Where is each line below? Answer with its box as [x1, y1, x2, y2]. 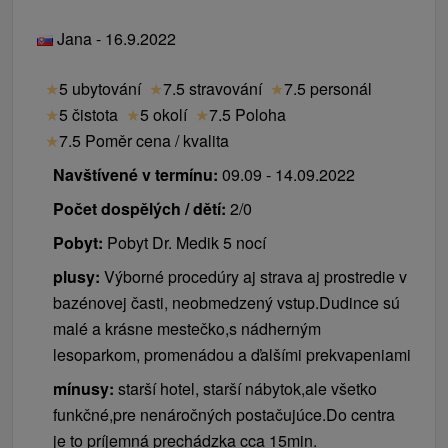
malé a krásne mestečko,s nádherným [53, 317, 321, 340]
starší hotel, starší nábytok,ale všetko [114, 377, 377, 400]
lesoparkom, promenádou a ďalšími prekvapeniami [53, 343, 411, 366]
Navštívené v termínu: [53, 163, 218, 186]
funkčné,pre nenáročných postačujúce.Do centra [53, 403, 395, 426]
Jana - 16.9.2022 [53, 27, 176, 50]
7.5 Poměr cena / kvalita [59, 129, 229, 152]
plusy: [53, 265, 100, 288]
